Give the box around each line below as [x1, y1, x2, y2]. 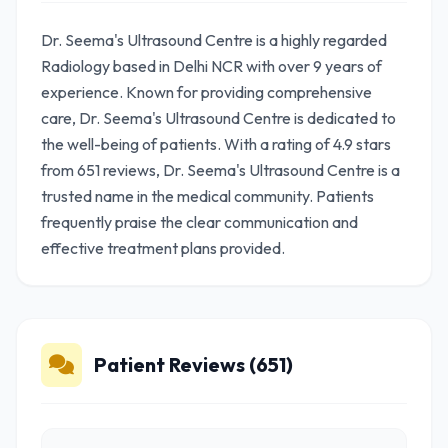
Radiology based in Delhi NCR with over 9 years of [41, 56, 382, 76]
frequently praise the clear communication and [41, 212, 358, 232]
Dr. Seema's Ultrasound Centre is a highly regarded [41, 30, 387, 50]
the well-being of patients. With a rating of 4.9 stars [41, 134, 391, 154]
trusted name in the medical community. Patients [41, 186, 374, 206]
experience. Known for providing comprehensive [41, 82, 372, 102]
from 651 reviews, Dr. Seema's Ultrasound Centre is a [41, 160, 400, 180]
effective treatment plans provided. [41, 238, 285, 258]
